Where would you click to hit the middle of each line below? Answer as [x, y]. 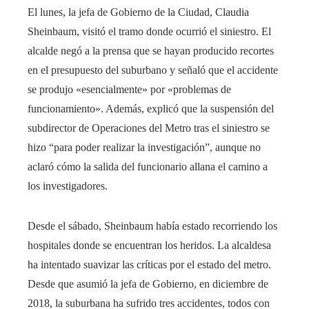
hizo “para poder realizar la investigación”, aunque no [144, 147]
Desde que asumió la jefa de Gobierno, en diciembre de [148, 283]
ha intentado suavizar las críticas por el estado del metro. [149, 264]
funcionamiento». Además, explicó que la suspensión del [151, 108]
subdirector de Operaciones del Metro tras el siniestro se [149, 128]
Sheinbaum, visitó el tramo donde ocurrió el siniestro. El [149, 31]
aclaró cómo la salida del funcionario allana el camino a [148, 166]
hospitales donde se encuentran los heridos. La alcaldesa [149, 245]
